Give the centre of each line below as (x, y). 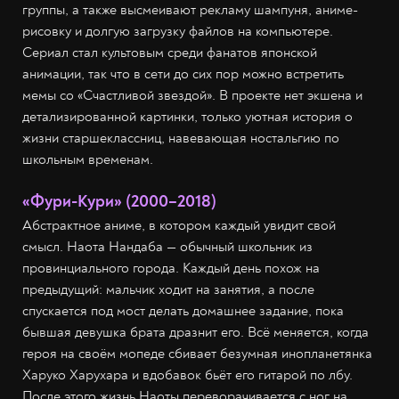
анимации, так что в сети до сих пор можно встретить (183, 74)
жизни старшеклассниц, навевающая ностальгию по (181, 138)
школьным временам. (88, 160)
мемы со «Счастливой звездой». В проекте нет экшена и (192, 96)
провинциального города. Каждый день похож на (171, 269)
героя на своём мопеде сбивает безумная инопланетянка (197, 354)
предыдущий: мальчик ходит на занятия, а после (168, 290)
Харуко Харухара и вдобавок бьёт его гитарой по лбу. (187, 375)
